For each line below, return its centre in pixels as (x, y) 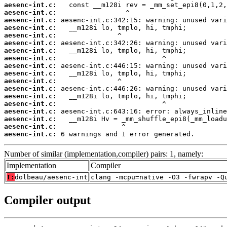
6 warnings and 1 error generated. (126, 134)
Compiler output (47, 200)
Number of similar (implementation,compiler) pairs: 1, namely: (104, 154)
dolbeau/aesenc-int (51, 177)
